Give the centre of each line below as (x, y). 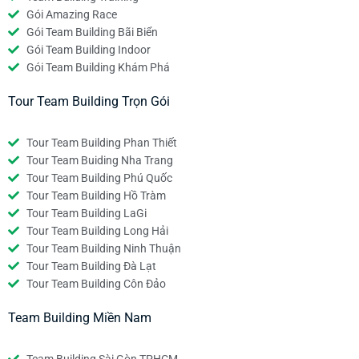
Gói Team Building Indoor (88, 49)
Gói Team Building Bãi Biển (92, 32)
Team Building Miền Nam (80, 318)
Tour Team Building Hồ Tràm (96, 196)
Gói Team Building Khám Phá (98, 67)
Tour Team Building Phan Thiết (101, 143)
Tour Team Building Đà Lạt (91, 266)
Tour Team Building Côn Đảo (96, 284)
